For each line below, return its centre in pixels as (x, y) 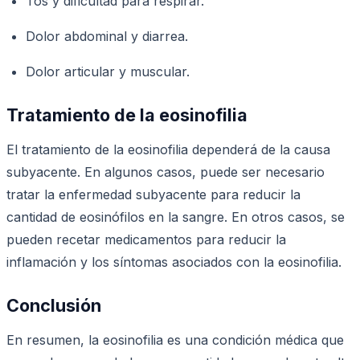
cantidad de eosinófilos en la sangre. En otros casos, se (176, 217)
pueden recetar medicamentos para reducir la (146, 239)
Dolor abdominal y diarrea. (107, 36)
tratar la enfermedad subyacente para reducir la (153, 194)
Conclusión (54, 305)
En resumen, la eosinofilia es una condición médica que (175, 340)
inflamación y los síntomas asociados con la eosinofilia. (174, 262)
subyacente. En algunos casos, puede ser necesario (166, 172)
